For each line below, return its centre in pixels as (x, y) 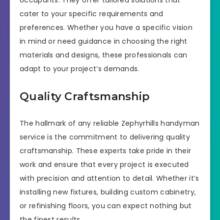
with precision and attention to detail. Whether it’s (110, 179)
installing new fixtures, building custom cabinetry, (108, 192)
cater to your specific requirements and (92, 14)
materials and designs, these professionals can (104, 55)
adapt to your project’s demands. (80, 69)
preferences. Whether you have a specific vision (106, 28)
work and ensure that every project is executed (104, 165)
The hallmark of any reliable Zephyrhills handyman (110, 124)
